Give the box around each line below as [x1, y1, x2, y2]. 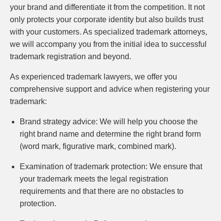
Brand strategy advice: [20, 117, 98, 126]
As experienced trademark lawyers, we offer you [10, 73, 177, 81]
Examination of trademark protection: [20, 162, 147, 171]
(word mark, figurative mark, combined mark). [20, 142, 176, 150]
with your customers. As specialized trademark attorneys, [10, 28, 207, 36]
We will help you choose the [98, 117, 198, 126]
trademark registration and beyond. [10, 52, 131, 61]
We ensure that [147, 162, 202, 171]
